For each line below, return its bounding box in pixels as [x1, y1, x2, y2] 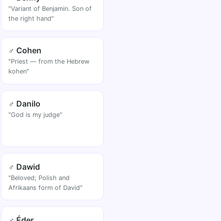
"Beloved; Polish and [8, 174, 70, 182]
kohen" [8, 68, 30, 75]
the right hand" [8, 14, 54, 22]
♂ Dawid [8, 161, 40, 172]
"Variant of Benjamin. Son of [8, 4, 92, 12]
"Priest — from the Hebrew [8, 58, 90, 66]
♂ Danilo [8, 99, 41, 109]
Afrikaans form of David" [8, 184, 83, 191]
